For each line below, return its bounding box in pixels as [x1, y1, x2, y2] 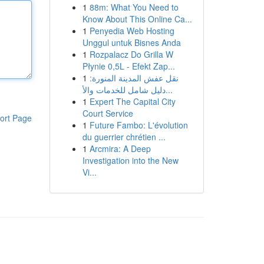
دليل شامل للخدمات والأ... [165, 84, 173, 95]
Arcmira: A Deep [89, 143, 151, 154]
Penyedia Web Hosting [89, 25, 174, 37]
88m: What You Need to [89, 1, 179, 13]
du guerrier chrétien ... [82, 131, 166, 143]
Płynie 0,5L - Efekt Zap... [82, 60, 175, 72]
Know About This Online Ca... [82, 13, 192, 25]
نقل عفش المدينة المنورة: [89, 72, 179, 84]
